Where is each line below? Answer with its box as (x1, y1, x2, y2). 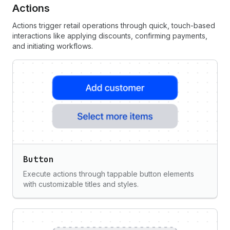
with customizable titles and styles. (23, 180, 139, 188)
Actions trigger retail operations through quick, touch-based (12, 21, 215, 30)
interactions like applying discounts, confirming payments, (12, 31, 207, 40)
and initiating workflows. (12, 42, 93, 50)
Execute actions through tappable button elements (23, 169, 194, 178)
